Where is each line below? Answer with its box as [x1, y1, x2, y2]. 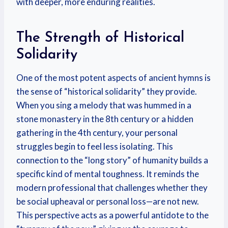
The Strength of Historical [16, 31, 184, 45]
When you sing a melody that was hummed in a [16, 100, 191, 110]
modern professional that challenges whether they [16, 182, 208, 193]
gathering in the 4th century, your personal [16, 127, 178, 138]
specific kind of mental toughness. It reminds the [16, 168, 199, 179]
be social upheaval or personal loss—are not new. [16, 196, 199, 207]
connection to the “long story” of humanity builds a [16, 155, 208, 165]
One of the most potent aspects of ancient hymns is [16, 72, 211, 83]
